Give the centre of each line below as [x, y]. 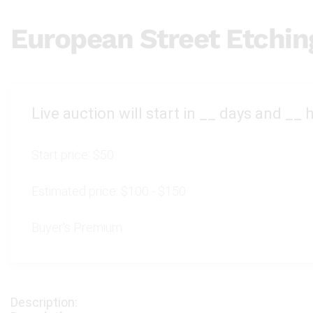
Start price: [62, 155]
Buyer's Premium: [78, 227]
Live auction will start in [115, 114]
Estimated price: [76, 191]
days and [250, 114]
